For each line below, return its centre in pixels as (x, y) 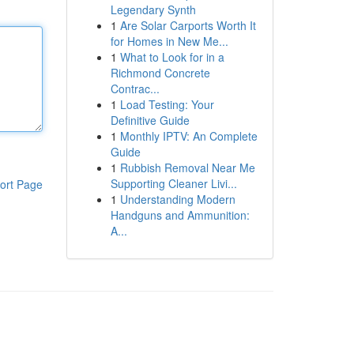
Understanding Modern (177, 199)
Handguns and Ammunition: (180, 215)
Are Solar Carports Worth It (188, 25)
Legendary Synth (153, 9)
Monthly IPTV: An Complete (188, 136)
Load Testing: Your (167, 104)
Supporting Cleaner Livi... (173, 183)
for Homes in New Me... (169, 41)
